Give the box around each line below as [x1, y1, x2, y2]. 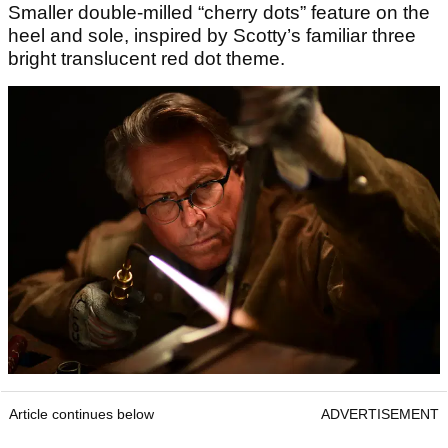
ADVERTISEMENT [321, 405, 439, 422]
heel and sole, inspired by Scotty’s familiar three [8, 25, 416, 47]
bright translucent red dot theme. [8, 48, 285, 70]
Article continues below [9, 405, 154, 422]
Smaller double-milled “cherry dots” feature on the [8, 2, 430, 24]
